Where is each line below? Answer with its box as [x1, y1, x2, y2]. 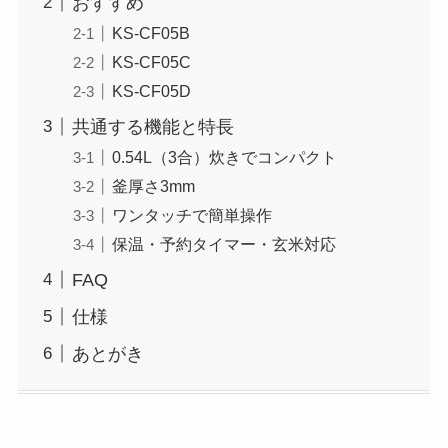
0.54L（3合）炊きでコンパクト [111, 147, 337, 166]
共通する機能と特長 [71, 116, 234, 137]
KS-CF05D [111, 81, 191, 100]
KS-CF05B [111, 23, 190, 42]
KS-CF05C [111, 52, 191, 71]
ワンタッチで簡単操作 [111, 206, 272, 225]
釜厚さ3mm [111, 176, 195, 195]
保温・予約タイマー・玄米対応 [111, 235, 336, 254]
